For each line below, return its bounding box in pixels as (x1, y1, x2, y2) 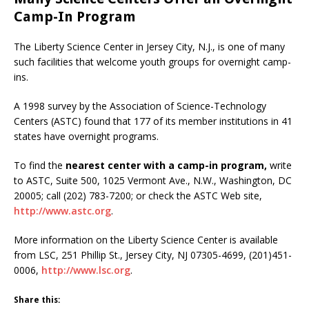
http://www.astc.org (14, 204, 111, 217)
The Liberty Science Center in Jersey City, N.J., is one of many (14, 40, 285, 53)
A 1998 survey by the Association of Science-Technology (14, 99, 266, 112)
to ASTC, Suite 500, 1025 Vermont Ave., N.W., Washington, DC (14, 174, 292, 187)
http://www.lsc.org (41, 263, 130, 277)
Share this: (14, 295, 60, 305)
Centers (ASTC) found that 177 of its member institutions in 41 (14, 114, 292, 128)
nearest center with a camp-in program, (66, 159, 267, 172)
